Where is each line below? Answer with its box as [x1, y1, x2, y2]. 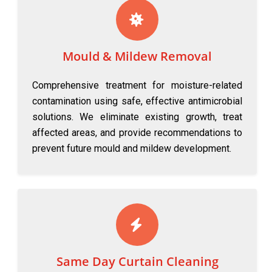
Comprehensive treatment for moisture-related [32, 80, 242, 91]
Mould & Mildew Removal [63, 48, 212, 64]
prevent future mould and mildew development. [32, 143, 231, 154]
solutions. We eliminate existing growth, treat [32, 111, 242, 123]
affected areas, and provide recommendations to [32, 127, 242, 138]
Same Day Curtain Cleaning [56, 253, 219, 270]
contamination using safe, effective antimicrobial [32, 95, 242, 107]
